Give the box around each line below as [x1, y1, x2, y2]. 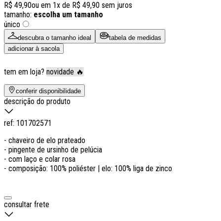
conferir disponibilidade [16, 87, 81, 95]
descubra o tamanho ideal [18, 34, 91, 41]
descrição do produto [4, 96, 71, 106]
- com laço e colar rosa [4, 154, 75, 164]
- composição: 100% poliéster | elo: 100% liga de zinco [4, 163, 172, 173]
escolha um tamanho [34, 9, 103, 19]
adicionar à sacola [8, 44, 60, 52]
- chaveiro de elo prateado [4, 135, 85, 145]
